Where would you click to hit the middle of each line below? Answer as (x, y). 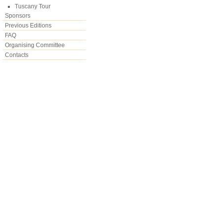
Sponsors (18, 16)
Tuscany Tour (33, 6)
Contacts (17, 55)
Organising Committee (35, 45)
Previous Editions (28, 26)
